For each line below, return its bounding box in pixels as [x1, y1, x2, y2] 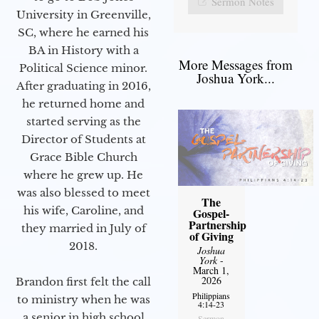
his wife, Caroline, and [23, 204, 144, 217]
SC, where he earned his [18, 26, 149, 39]
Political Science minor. [19, 61, 147, 75]
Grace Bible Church [29, 150, 137, 164]
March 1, [193, 263, 230, 278]
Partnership [188, 216, 246, 234]
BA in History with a [28, 43, 139, 57]
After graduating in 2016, [16, 79, 151, 93]
